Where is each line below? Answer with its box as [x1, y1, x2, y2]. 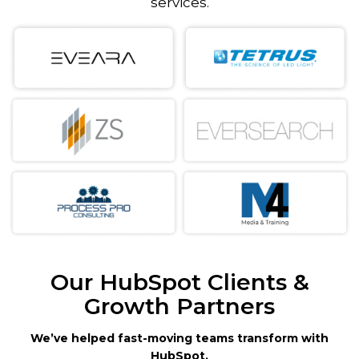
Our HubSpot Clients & [50, 268, 309, 296]
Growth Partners [84, 292, 275, 321]
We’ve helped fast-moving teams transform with [30, 331, 329, 346]
